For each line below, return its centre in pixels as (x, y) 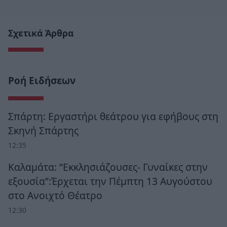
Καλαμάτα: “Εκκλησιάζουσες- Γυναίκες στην (108, 167)
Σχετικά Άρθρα (41, 33)
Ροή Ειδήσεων (42, 80)
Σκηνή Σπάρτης (43, 130)
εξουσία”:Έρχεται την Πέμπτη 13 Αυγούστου (110, 181)
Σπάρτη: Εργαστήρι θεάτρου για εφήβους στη (113, 116)
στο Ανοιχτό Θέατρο (55, 195)
